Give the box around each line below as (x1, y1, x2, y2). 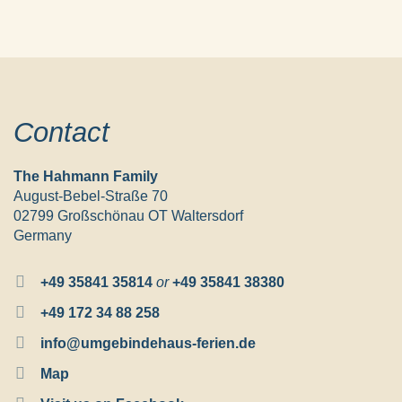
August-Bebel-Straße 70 (13, 188, 168, 205)
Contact (13, 117, 109, 148)
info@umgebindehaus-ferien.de (40, 335, 257, 352)
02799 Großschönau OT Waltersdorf (13, 207, 243, 224)
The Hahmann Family (13, 168, 158, 185)
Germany (13, 227, 72, 244)
